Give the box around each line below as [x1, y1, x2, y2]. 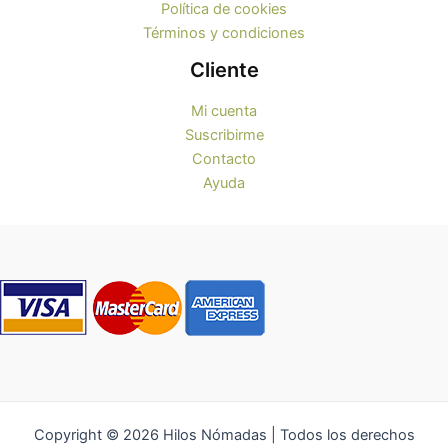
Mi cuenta [191, 102, 257, 121]
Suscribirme [184, 126, 264, 145]
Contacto [192, 150, 256, 169]
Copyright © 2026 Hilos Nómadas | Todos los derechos [33, 426, 415, 445]
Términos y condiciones [143, 24, 305, 43]
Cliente [189, 58, 259, 83]
